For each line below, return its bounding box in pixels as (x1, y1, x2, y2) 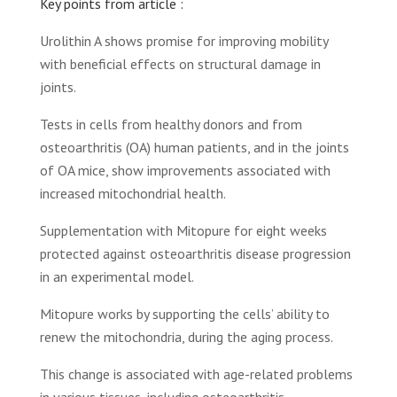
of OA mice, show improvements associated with (40, 161, 331, 179)
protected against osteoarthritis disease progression (40, 245, 351, 262)
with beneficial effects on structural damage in (40, 55, 321, 73)
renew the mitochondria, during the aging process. (40, 328, 336, 346)
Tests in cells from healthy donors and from (40, 115, 302, 133)
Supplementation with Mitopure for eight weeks (40, 222, 327, 239)
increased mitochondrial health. (40, 184, 226, 202)
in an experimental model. (40, 268, 194, 285)
